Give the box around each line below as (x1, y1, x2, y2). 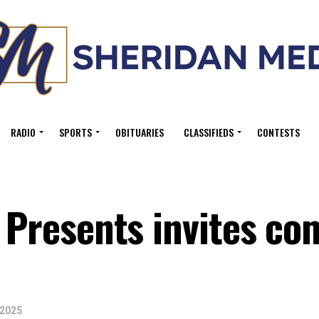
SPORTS (59, 125, 92, 140)
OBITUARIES (115, 125, 164, 140)
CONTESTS (257, 125, 300, 140)
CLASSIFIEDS (184, 125, 234, 140)
